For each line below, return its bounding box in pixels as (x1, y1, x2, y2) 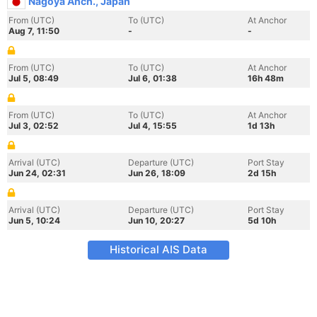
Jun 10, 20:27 (128, 215, 185, 226)
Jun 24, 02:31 (8, 168, 66, 178)
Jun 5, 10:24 (8, 215, 60, 226)
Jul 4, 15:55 (128, 120, 177, 131)
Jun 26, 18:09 (128, 168, 185, 178)
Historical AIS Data (110, 243, 207, 256)
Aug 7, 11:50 (8, 25, 59, 36)
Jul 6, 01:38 (128, 73, 177, 83)
